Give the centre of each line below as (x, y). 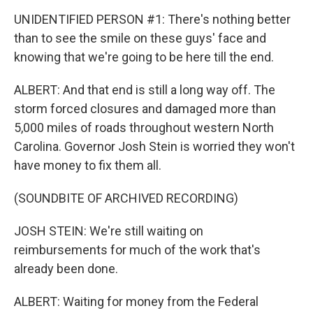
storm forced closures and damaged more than (145, 109)
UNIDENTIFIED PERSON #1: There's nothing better (152, 19)
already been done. (66, 269)
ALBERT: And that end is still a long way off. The (145, 90)
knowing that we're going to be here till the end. (144, 57)
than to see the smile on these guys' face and (140, 38)
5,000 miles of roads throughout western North (144, 128)
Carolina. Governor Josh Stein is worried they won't (154, 146)
